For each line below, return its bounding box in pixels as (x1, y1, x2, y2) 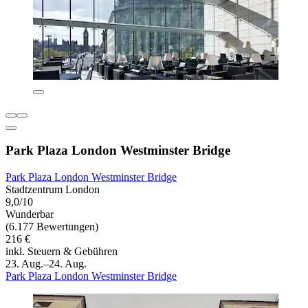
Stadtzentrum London (5, 183, 100, 195)
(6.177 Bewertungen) (5, 220, 98, 232)
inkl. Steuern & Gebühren (5, 245, 118, 257)
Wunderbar (5, 208, 54, 220)
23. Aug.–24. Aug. (5, 257, 87, 269)
